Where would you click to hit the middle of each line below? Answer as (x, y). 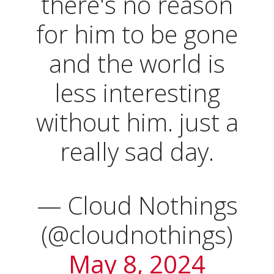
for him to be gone (137, 34)
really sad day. (137, 152)
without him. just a (137, 122)
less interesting (137, 93)
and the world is (137, 64)
